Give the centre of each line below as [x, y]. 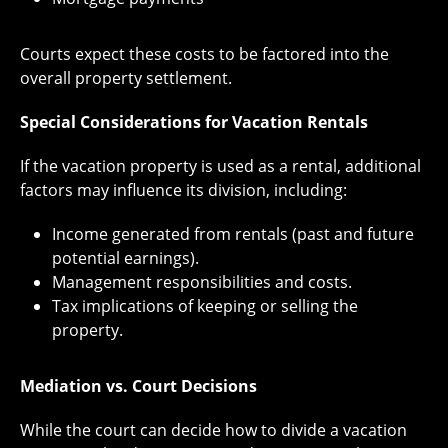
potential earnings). [125, 257]
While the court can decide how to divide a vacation [213, 429]
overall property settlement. [126, 77]
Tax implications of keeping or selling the [205, 305]
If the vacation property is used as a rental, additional [220, 165]
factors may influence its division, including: [183, 189]
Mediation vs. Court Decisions [138, 385]
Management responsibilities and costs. [202, 281]
